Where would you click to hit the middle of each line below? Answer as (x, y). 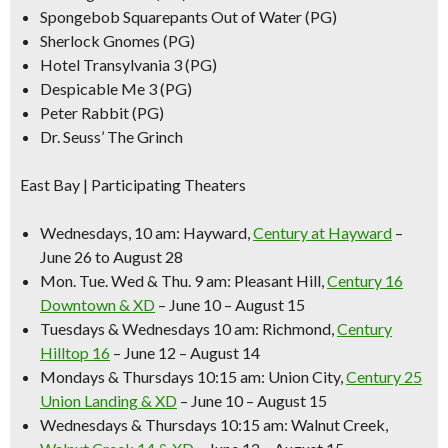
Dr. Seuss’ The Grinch (111, 136)
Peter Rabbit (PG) (102, 112)
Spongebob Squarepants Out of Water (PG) (188, 16)
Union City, (305, 376)
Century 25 (384, 376)
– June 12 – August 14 (185, 352)
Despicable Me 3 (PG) (116, 88)
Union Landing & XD (108, 400)
